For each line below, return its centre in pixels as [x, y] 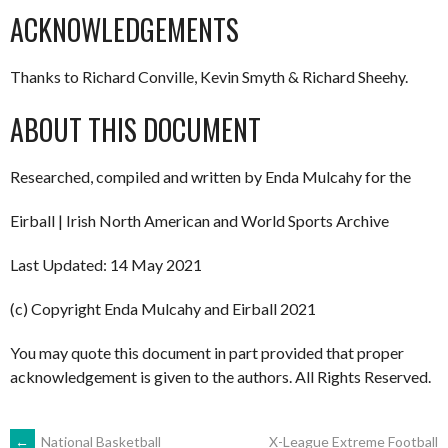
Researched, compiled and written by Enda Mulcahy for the [210, 176]
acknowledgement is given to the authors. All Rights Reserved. [220, 376]
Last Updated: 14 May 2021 [106, 264]
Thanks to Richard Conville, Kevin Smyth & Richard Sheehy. [209, 76]
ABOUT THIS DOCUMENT [135, 129]
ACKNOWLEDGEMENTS [124, 29]
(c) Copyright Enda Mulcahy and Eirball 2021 [163, 308]
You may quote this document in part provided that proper [207, 352]
